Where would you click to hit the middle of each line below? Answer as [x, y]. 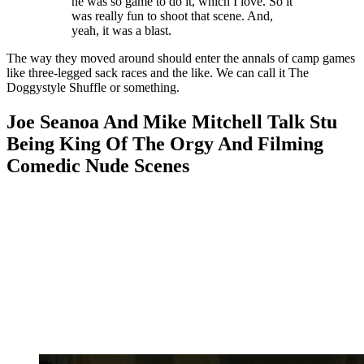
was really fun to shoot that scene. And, [172, 16]
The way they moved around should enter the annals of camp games [181, 58]
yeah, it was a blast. [121, 31]
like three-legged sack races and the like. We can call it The [158, 73]
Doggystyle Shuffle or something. [93, 88]
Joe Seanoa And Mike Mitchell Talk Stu [172, 121]
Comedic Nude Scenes [98, 165]
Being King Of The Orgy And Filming [165, 143]
